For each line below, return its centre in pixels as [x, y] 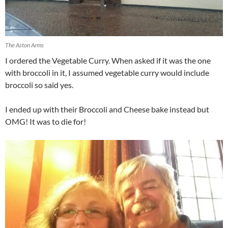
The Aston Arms [24, 45]
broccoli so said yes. [39, 84]
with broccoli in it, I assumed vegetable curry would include [107, 72]
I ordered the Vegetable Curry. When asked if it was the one [108, 60]
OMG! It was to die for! [46, 121]
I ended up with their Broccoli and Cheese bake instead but [107, 109]
